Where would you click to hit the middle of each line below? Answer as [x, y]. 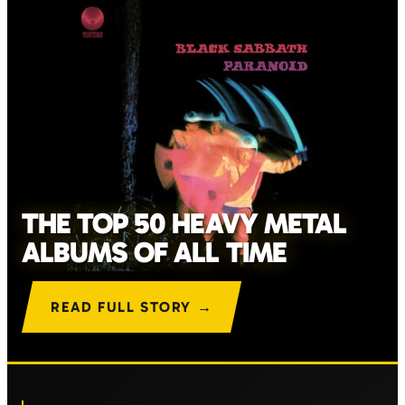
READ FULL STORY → [132, 307]
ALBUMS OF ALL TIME [154, 252]
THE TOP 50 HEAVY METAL [184, 223]
